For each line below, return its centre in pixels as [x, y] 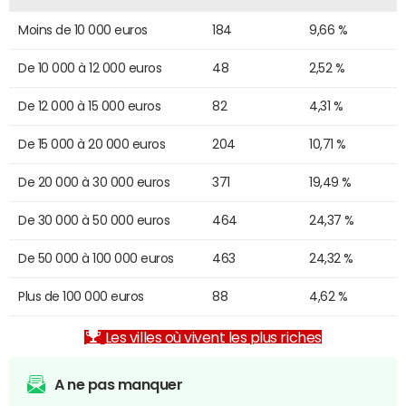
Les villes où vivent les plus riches [213, 337]
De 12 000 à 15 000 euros [90, 106]
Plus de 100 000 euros [81, 296]
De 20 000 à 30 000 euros [94, 182]
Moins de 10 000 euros [83, 29]
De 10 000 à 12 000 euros [90, 68]
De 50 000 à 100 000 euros [96, 258]
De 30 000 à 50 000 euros [94, 220]
